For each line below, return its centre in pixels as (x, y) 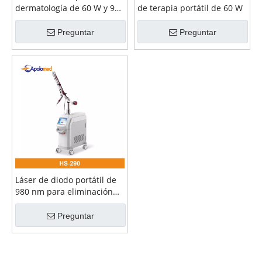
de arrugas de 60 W (54, 203)
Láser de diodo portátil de (66, 180)
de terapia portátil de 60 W (190, 8)
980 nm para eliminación (64, 192)
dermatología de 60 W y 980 (70, 8)
